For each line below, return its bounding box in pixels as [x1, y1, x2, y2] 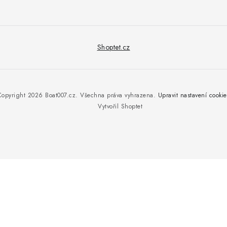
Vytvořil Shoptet [98, 102, 142, 111]
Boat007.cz [45, 91, 76, 100]
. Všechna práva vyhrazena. [75, 91, 158, 100]
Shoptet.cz [97, 42, 130, 53]
